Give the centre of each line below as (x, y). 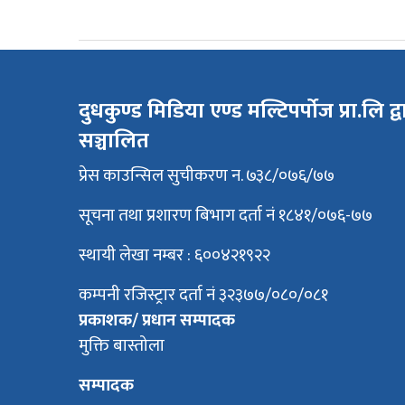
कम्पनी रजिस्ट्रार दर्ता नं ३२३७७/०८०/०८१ (203, 296)
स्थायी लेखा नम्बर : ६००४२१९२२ (174, 256)
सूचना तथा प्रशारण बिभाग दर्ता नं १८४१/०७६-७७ (226, 216)
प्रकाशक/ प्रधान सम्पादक (157, 321)
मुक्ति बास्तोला (122, 346)
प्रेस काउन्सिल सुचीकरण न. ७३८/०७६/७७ (207, 176)
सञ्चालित (114, 141)
